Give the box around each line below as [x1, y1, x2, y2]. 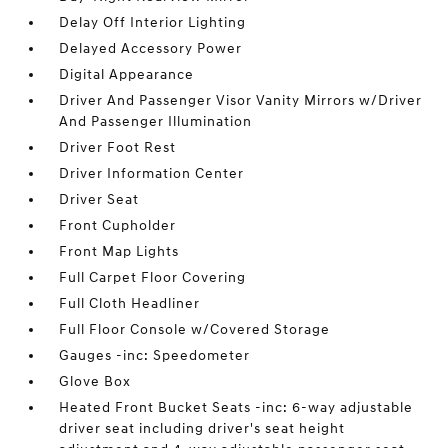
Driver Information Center [59, 165, 245, 182]
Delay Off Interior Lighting [59, 14, 247, 31]
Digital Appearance [59, 66, 195, 83]
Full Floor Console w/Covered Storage [59, 321, 331, 338]
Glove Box [59, 373, 132, 390]
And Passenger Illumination [59, 113, 253, 130]
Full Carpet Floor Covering [59, 269, 247, 286]
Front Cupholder [59, 217, 177, 234]
